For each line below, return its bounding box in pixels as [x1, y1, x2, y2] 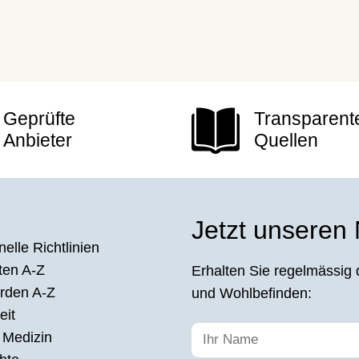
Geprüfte [3, 108, 76, 130]
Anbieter [3, 130, 73, 151]
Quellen [253, 130, 318, 151]
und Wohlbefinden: [192, 285, 312, 302]
